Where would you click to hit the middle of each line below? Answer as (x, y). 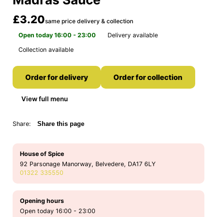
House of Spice (42, 154)
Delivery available (133, 35)
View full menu (45, 99)
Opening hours (42, 201)
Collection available (46, 50)
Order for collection (148, 77)
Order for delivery (57, 77)
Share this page (61, 124)
